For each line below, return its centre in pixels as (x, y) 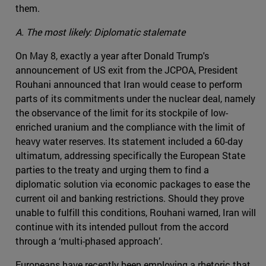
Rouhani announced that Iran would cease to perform (129, 84)
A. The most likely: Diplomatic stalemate (100, 32)
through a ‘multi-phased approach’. (89, 241)
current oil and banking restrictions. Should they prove (130, 198)
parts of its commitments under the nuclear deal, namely (135, 99)
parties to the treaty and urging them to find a (112, 170)
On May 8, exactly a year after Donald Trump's (112, 56)
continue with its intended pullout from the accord (122, 227)
